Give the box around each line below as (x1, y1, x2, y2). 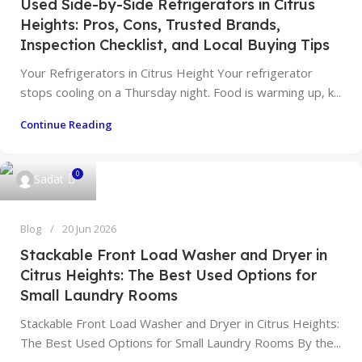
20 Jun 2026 (62, 221, 116, 236)
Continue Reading (20, 117, 112, 132)
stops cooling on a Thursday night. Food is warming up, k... (20, 84, 341, 100)
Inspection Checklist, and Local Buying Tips (20, 36, 330, 54)
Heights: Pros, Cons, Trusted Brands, (20, 15, 280, 34)
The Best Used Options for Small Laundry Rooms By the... (20, 335, 341, 351)
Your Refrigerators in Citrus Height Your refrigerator (20, 65, 313, 81)
